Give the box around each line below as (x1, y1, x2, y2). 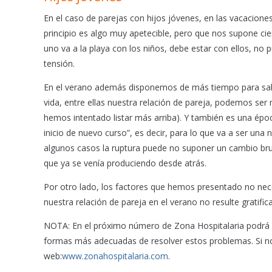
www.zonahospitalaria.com (62, 250, 168, 262)
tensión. (44, 57, 75, 69)
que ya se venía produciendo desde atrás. (44, 157, 206, 169)
